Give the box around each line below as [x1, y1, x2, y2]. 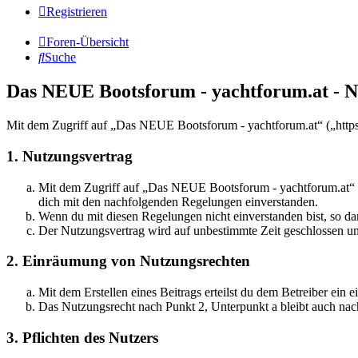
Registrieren [46, 5, 107, 19]
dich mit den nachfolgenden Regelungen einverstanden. [38, 194, 318, 209]
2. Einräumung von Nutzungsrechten [6, 253, 250, 270]
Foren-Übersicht [46, 35, 129, 50]
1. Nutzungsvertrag [6, 148, 133, 165]
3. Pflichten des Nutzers [6, 328, 158, 346]
